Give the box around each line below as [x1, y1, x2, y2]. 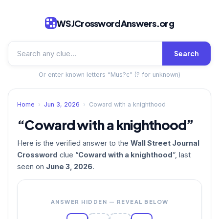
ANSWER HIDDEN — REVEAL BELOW [50, 198, 169, 205]
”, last [173, 150, 191, 159]
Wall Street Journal [131, 138, 199, 147]
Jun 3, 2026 [44, 100, 80, 108]
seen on [17, 162, 46, 171]
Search [174, 49, 199, 58]
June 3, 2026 [46, 162, 92, 171]
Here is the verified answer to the [17, 138, 131, 147]
